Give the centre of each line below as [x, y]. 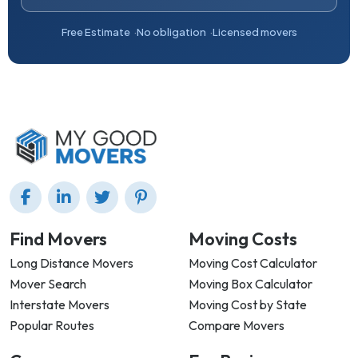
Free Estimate [95, 32]
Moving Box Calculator [251, 284]
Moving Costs [243, 239]
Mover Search [48, 284]
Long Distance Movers [72, 263]
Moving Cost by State [248, 305]
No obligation [171, 32]
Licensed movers [255, 32]
